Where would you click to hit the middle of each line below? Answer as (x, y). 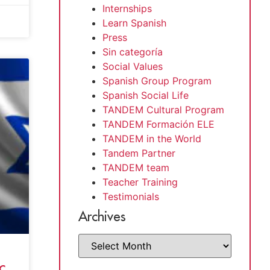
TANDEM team (136, 167)
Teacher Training (140, 182)
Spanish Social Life (146, 95)
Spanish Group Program (157, 80)
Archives (102, 216)
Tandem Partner (139, 153)
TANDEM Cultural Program (163, 109)
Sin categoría (133, 52)
